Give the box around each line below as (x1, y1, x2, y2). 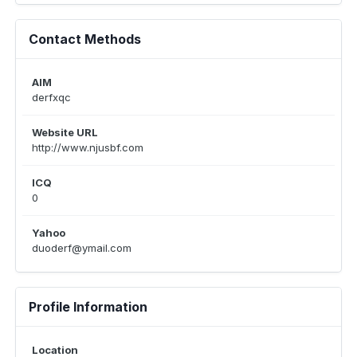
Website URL (32, 126, 98, 139)
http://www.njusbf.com (32, 141, 143, 154)
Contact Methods (29, 31, 141, 47)
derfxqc (32, 91, 71, 104)
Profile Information (29, 299, 147, 315)
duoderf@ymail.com (32, 241, 131, 254)
